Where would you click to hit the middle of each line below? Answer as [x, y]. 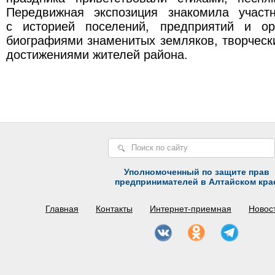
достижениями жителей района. [97, 54]
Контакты [114, 208]
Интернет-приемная [191, 208]
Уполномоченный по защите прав [196, 172]
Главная [62, 208]
